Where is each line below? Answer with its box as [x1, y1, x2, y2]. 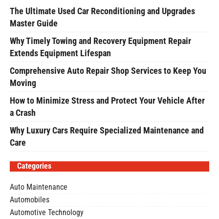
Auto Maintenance [10, 182, 67, 192]
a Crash [10, 108, 36, 118]
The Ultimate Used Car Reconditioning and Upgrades [10, 6, 195, 17]
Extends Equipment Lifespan [10, 48, 111, 59]
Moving [10, 78, 36, 88]
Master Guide [10, 18, 58, 29]
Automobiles [10, 195, 49, 205]
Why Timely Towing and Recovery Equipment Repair [10, 36, 191, 46]
